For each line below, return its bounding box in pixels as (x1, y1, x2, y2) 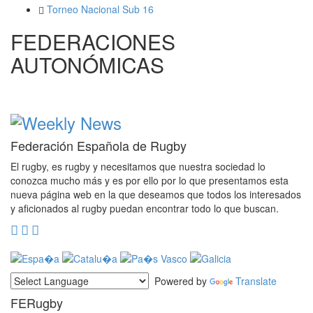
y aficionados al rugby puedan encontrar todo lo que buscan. (10, 201, 279, 216)
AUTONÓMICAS (10, 50, 164, 80)
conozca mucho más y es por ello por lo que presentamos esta (10, 173, 289, 188)
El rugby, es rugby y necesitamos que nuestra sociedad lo (10, 159, 265, 174)
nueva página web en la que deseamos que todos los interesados (10, 187, 301, 202)
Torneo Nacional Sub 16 (47, 2, 154, 17)
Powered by (149, 274, 210, 289)
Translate (235, 274, 277, 289)
